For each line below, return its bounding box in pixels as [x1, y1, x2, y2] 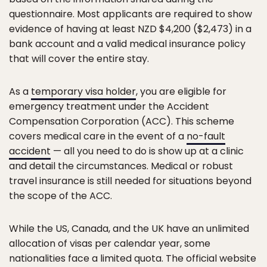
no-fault [187, 129, 225, 143]
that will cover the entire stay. [9, 51, 149, 66]
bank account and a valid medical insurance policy [9, 36, 246, 51]
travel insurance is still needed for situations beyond [9, 173, 252, 188]
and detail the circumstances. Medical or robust [9, 159, 233, 173]
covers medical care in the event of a [9, 129, 187, 143]
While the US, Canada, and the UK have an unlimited [9, 221, 249, 235]
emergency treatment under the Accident [9, 99, 209, 113]
